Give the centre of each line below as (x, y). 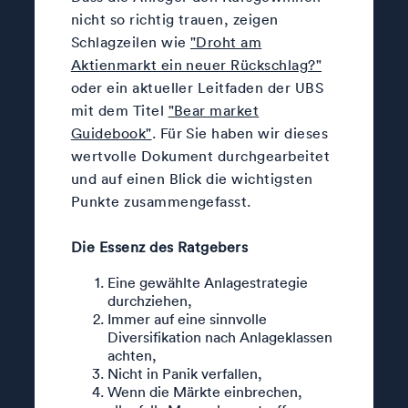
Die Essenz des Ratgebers (159, 246)
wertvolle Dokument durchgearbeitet (200, 155)
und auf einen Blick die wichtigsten (192, 178)
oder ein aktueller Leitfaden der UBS (197, 87)
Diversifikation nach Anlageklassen (219, 337)
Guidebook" (111, 133)
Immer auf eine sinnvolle (187, 318)
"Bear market (214, 110)
